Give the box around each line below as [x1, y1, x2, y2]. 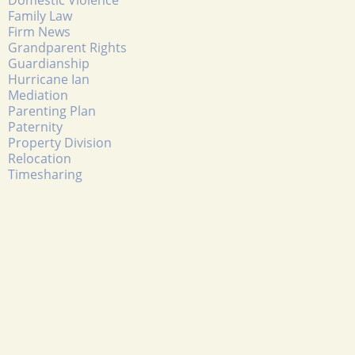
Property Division [8, 133, 112, 151]
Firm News [8, 22, 71, 40]
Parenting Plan [8, 101, 96, 120]
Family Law [8, 6, 72, 25]
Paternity [8, 117, 63, 136]
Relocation [8, 149, 71, 167]
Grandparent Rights [8, 38, 127, 56]
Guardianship [8, 54, 90, 72]
